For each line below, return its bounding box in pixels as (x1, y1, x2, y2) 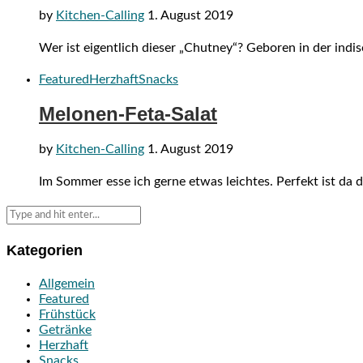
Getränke (39, 322, 92, 336)
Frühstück (39, 307, 96, 321)
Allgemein (39, 276, 95, 290)
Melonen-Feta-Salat (39, 103, 217, 126)
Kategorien (6, 241, 83, 258)
